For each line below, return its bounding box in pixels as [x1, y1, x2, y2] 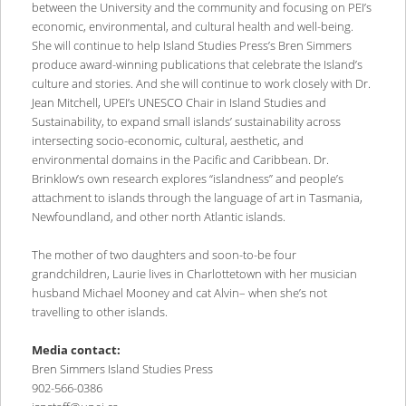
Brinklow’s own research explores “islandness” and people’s [31, 170, 343, 188]
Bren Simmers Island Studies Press [31, 361, 213, 378]
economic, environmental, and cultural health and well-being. [31, 18, 353, 35]
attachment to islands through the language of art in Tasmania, [31, 189, 362, 207]
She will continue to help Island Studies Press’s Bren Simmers [31, 37, 352, 54]
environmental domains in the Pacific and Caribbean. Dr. [31, 151, 329, 169]
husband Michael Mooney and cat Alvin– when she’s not [31, 285, 327, 302]
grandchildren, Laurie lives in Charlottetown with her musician [31, 266, 357, 283]
